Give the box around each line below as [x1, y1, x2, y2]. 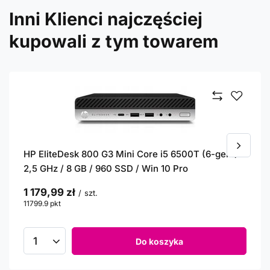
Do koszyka [135, 236, 183, 246]
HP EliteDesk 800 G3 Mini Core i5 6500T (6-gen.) [24, 148, 238, 160]
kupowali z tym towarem [9, 31, 218, 52]
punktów [61, 199, 90, 208]
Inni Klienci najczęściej [9, 8, 202, 30]
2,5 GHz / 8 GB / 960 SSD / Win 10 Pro [24, 163, 188, 174]
